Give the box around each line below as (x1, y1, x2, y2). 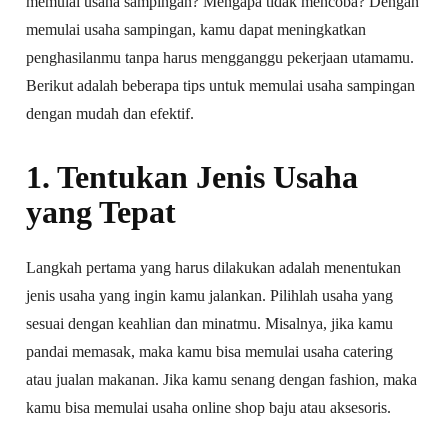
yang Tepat (26, 193, 177, 230)
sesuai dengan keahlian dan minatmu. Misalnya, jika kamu (26, 314, 394, 332)
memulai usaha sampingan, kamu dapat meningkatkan (26, 20, 367, 38)
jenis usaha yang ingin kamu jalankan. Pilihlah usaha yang (26, 286, 394, 304)
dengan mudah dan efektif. (26, 104, 195, 122)
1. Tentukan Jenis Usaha (26, 158, 359, 195)
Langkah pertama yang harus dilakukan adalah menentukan (26, 258, 402, 276)
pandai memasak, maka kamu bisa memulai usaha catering (26, 342, 394, 360)
